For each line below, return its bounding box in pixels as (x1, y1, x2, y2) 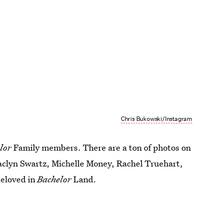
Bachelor (37, 173, 74, 185)
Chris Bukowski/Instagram (120, 114, 192, 123)
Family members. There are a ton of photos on (11, 142, 191, 154)
